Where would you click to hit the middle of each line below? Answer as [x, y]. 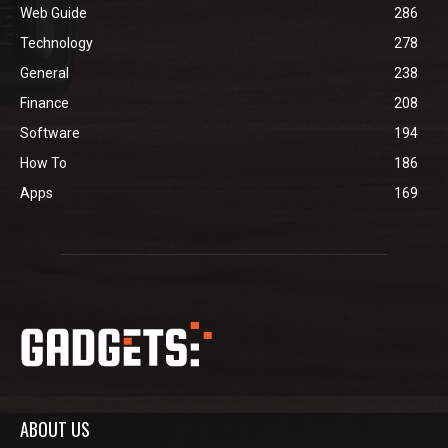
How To [43, 162]
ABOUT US [55, 428]
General [44, 72]
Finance [44, 102]
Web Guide [53, 12]
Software [50, 132]
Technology [56, 42]
